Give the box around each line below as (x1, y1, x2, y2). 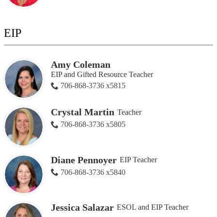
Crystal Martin (50, 107, 114, 118)
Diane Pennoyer (50, 154, 117, 165)
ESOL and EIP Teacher (116, 203, 188, 212)
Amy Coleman (50, 59, 110, 70)
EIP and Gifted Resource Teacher (50, 70, 153, 79)
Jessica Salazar (50, 201, 114, 213)
